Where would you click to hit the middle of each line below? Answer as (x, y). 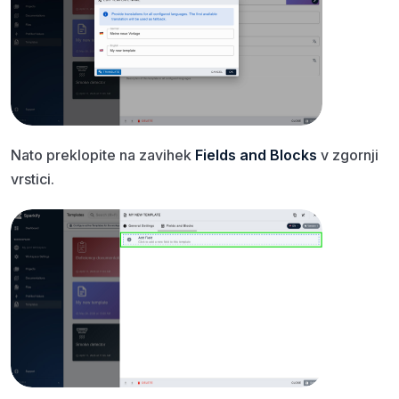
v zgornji (348, 155)
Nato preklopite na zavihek (103, 155)
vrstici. (33, 179)
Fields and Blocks (256, 155)
